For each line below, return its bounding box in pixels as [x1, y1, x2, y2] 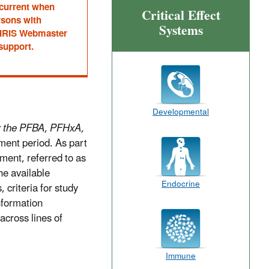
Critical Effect [141, 2, 220, 29]
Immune [166, 247, 196, 265]
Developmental [153, 103, 209, 121]
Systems [159, 17, 203, 44]
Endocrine [162, 175, 200, 193]
